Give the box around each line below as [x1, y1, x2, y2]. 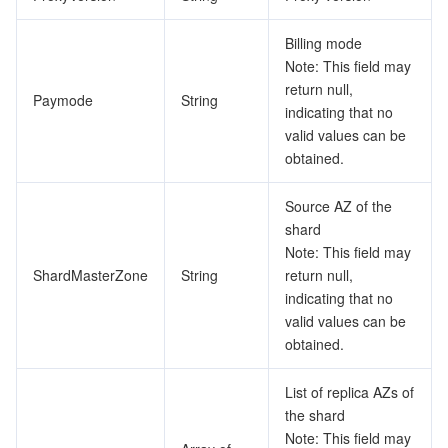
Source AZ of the [285, 196, 392, 216]
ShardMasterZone [33, 265, 148, 285]
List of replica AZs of [285, 382, 414, 402]
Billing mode [285, 33, 362, 53]
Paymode [33, 90, 93, 110]
